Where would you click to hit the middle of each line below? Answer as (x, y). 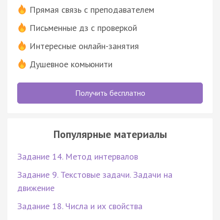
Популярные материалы (110, 134)
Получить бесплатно (110, 93)
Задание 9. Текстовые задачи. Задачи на (95, 174)
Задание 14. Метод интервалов (78, 156)
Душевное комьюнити (71, 64)
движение (36, 188)
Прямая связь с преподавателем (92, 9)
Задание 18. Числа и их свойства (80, 206)
